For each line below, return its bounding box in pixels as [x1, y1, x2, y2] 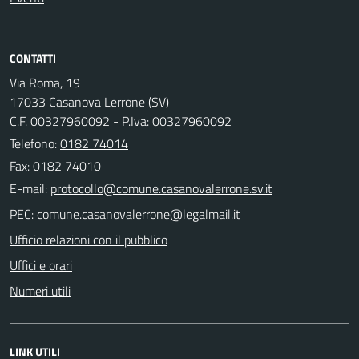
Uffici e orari [10, 255, 72, 275]
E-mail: [10, 178, 47, 198]
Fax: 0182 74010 [10, 155, 101, 175]
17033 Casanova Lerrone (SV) [10, 91, 169, 111]
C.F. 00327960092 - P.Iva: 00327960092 [10, 111, 232, 131]
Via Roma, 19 [10, 72, 80, 92]
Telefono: [10, 133, 60, 153]
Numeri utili [10, 280, 71, 301]
